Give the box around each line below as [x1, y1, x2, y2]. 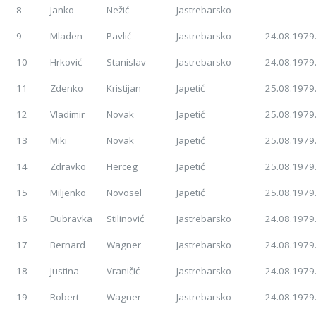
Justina [50, 265, 80, 278]
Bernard [50, 238, 86, 252]
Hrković [50, 56, 83, 69]
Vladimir [50, 108, 85, 121]
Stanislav [107, 56, 147, 69]
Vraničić [107, 265, 140, 278]
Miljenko [50, 186, 87, 200]
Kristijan [107, 82, 142, 95]
